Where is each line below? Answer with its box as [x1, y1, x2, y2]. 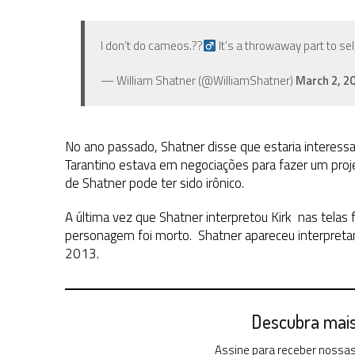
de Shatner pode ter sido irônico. [65, 173, 244, 194]
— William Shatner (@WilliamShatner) [101, 71, 296, 90]
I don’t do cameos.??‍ [101, 36, 203, 55]
